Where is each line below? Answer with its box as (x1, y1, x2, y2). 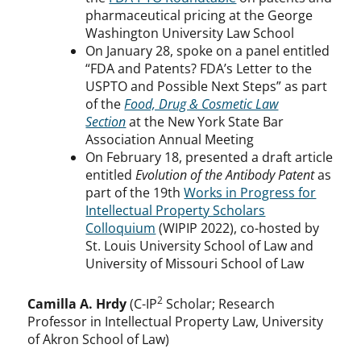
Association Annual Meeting (85, 131, 255, 149)
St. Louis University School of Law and (85, 237, 314, 255)
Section (85, 113, 127, 131)
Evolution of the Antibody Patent (135, 166, 315, 185)
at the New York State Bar (126, 113, 284, 131)
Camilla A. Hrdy (27, 295, 127, 313)
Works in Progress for (184, 184, 317, 202)
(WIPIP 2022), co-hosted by (156, 219, 320, 238)
